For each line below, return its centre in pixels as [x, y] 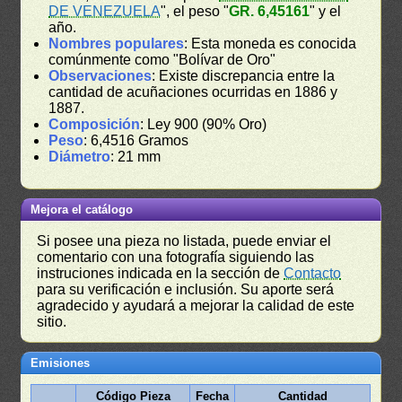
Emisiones [61, 363]
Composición [95, 124]
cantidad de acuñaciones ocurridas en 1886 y [193, 92]
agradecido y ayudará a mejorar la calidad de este [196, 305]
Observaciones [100, 75]
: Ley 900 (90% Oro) [204, 124]
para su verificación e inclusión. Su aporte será [186, 289]
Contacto [313, 273]
